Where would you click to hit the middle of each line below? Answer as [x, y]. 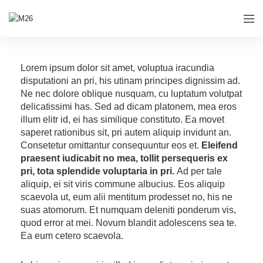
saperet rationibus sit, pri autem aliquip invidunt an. [126, 132]
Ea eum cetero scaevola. [72, 235]
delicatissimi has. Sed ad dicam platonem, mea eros [129, 106]
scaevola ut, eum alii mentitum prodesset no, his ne [127, 197]
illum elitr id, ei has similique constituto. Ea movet [122, 119]
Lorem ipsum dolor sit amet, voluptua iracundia [117, 68]
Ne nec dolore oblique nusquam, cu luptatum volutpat [131, 93]
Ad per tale [198, 171]
